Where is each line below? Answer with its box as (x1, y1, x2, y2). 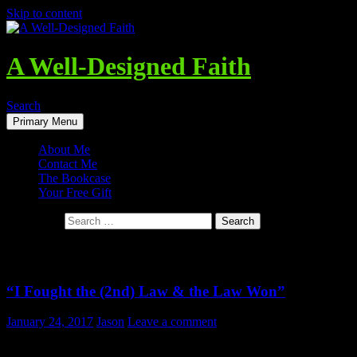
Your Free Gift (38, 185, 112, 199)
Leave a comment (127, 315, 217, 329)
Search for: (6, 213, 61, 227)
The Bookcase (38, 171, 111, 185)
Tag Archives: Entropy (6, 245, 192, 266)
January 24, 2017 (6, 315, 93, 329)
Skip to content (6, 6, 82, 20)
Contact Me (38, 156, 97, 171)
